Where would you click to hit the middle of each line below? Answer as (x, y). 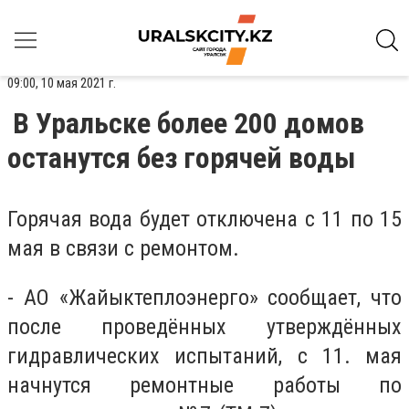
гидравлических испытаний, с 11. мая (204, 356)
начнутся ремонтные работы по (204, 385)
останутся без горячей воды (182, 158)
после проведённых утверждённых (204, 326)
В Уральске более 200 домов (189, 123)
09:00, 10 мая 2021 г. (62, 83)
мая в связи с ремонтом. (123, 248)
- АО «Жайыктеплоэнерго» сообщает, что (204, 297)
